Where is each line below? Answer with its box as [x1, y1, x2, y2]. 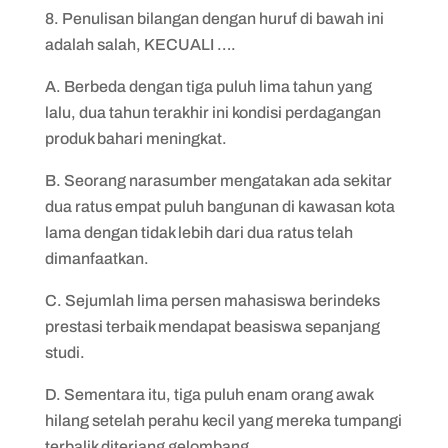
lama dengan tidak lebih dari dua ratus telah [44, 224, 353, 241]
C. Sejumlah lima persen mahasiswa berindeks [44, 292, 380, 309]
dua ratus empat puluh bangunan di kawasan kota [44, 198, 395, 215]
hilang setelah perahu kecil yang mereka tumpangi [44, 412, 402, 429]
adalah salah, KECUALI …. [44, 36, 236, 53]
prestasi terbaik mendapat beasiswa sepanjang [44, 318, 380, 335]
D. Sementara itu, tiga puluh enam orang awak [44, 386, 373, 403]
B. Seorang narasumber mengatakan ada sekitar [44, 172, 392, 189]
